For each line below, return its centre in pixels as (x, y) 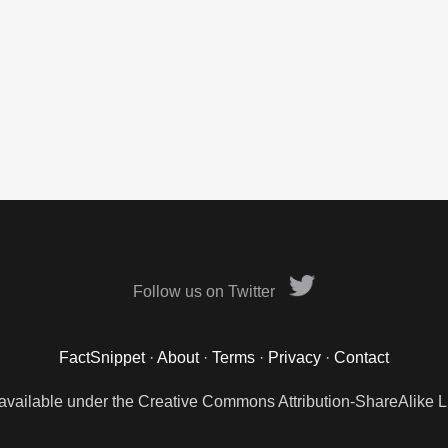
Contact (361, 358)
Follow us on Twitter (206, 292)
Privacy (294, 358)
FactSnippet (102, 358)
